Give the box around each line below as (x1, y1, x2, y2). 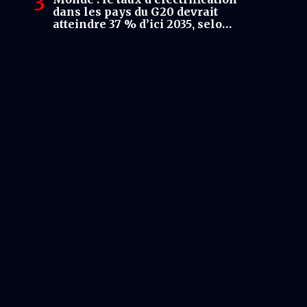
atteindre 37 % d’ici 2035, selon (53, 16, 230, 31)
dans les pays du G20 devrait (53, 4, 218, 19)
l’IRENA (53, 29, 99, 43)
